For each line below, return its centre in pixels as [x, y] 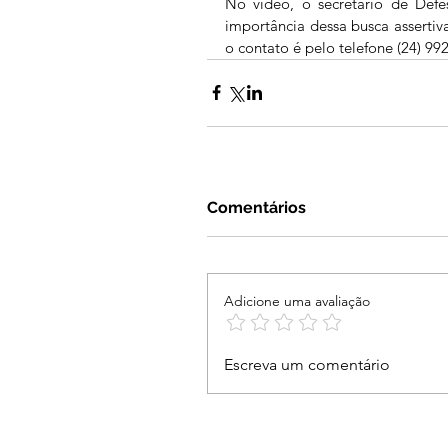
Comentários [256, 207]
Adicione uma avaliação [297, 300]
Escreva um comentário [307, 364]
